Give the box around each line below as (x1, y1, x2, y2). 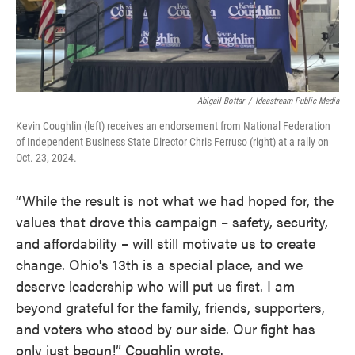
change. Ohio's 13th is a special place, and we (16, 254, 303, 274)
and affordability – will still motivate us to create (16, 232, 315, 253)
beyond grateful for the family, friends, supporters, (16, 296, 325, 317)
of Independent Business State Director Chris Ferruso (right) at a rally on (16, 135, 329, 148)
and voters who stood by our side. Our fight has (16, 318, 315, 338)
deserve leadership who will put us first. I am (16, 275, 295, 296)
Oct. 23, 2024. (16, 151, 77, 164)
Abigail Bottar (197, 95, 244, 106)
